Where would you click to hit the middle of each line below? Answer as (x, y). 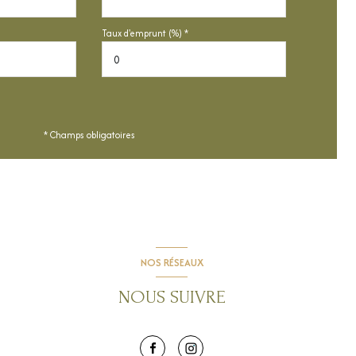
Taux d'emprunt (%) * (145, 33)
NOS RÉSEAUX (172, 262)
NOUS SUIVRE (172, 297)
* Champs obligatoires (89, 135)
